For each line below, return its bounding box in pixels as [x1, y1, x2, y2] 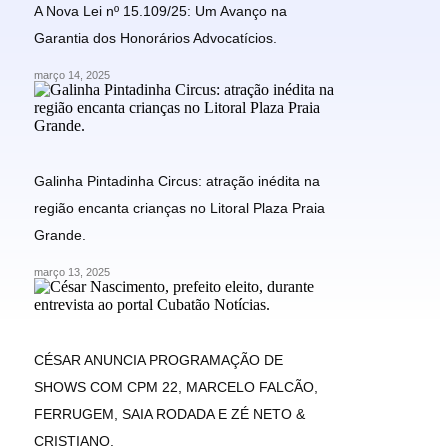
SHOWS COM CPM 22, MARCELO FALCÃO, [34, 378, 318, 395]
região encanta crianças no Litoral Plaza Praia [34, 199, 325, 216]
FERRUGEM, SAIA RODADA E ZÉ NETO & [34, 405, 305, 422]
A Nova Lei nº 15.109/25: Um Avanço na [34, 2, 287, 19]
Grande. [34, 226, 86, 243]
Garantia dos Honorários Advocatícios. [34, 29, 277, 46]
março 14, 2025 [34, 68, 110, 81]
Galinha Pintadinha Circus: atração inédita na [34, 172, 320, 189]
